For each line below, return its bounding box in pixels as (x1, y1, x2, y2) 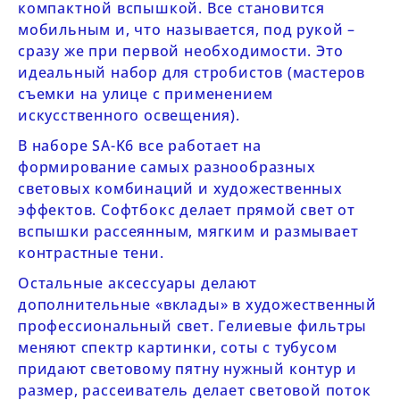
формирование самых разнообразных (18, 157, 316, 177)
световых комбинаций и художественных (18, 179, 343, 198)
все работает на (138, 136, 262, 155)
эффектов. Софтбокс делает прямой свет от (18, 200, 355, 220)
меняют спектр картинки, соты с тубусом (18, 337, 337, 357)
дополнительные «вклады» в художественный (18, 295, 377, 314)
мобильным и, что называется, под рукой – (18, 20, 355, 39)
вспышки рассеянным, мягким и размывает (18, 221, 359, 241)
